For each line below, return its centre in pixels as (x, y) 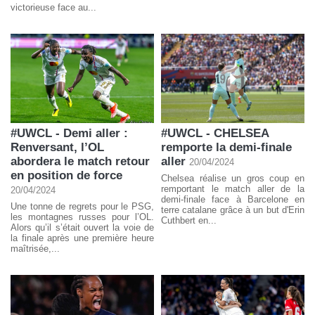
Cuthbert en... (189, 220)
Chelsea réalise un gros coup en (233, 178)
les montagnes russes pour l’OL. (82, 217)
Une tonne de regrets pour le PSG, (82, 206)
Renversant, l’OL (57, 147)
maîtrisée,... (35, 248)
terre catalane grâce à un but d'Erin (233, 210)
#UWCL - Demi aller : (69, 133)
